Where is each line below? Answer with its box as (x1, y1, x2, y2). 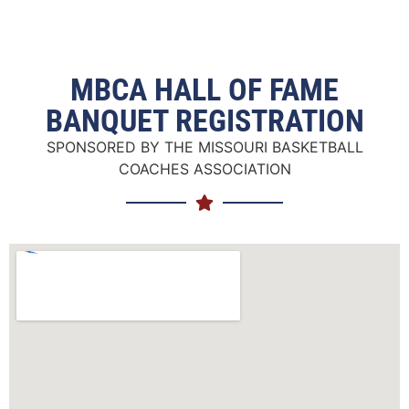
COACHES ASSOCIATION (118, 160, 291, 179)
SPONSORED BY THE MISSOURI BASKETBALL (46, 138, 363, 157)
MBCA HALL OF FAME (70, 71, 339, 109)
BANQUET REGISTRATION (45, 102, 364, 140)
